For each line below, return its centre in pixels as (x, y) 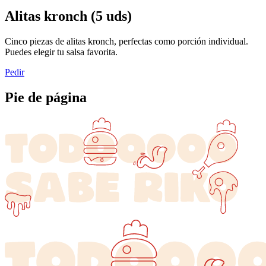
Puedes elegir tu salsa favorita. (61, 52)
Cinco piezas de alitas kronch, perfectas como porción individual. (126, 42)
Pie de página (46, 98)
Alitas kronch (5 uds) (68, 16)
